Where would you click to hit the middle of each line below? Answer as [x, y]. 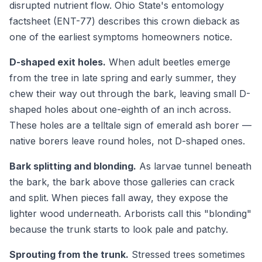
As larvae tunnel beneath [194, 166]
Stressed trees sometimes [187, 255]
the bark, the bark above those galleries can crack [122, 182]
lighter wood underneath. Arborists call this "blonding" [130, 214]
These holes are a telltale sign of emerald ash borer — [130, 125]
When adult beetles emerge [168, 62]
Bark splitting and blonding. [73, 166]
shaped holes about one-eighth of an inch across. [120, 110]
